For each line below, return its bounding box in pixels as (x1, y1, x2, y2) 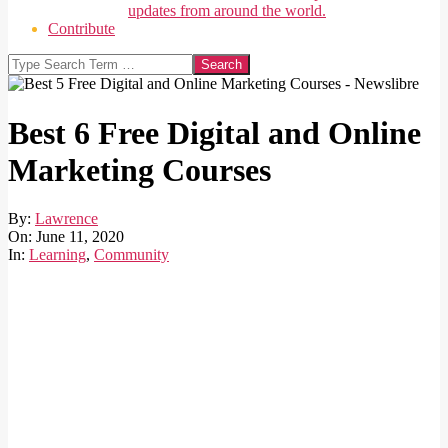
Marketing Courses (8, 151, 271, 188)
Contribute (48, 20, 115, 38)
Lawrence (35, 210, 98, 228)
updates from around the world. (128, 2, 326, 20)
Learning (29, 246, 86, 264)
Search (7, 53, 50, 71)
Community (94, 246, 169, 264)
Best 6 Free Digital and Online (8, 114, 421, 151)
